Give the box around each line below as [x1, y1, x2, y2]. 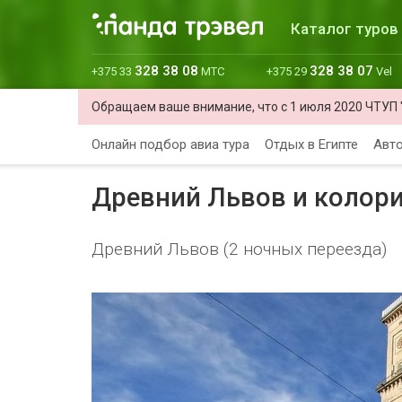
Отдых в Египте [265, 136, 358, 153]
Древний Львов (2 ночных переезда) [92, 239, 387, 259]
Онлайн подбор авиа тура [92, 136, 249, 153]
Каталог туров [291, 20, 398, 38]
